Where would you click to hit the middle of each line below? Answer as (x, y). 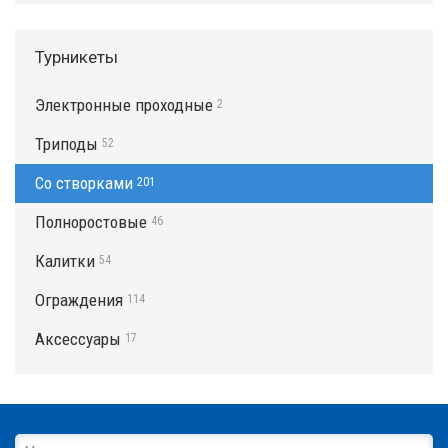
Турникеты (76, 57)
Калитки (65, 261)
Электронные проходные (124, 105)
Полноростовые (91, 222)
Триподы (66, 144)
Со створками (84, 183)
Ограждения (79, 300)
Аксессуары (78, 339)
